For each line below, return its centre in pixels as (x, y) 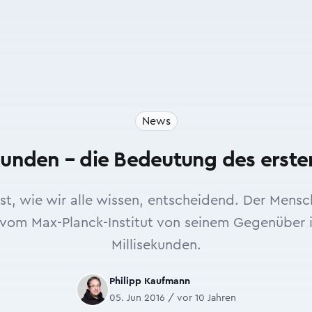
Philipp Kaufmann (150, 281)
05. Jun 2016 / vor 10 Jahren (173, 298)
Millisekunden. (156, 245)
